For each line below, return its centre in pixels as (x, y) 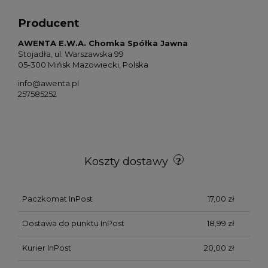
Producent (48, 23)
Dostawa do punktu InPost (73, 223)
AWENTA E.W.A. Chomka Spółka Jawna (103, 43)
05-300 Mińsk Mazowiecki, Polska (83, 65)
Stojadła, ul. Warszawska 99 (71, 54)
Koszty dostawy (128, 162)
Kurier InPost (46, 248)
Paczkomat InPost (57, 198)
